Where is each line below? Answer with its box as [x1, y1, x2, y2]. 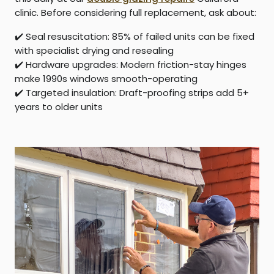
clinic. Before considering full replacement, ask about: [15, 6, 256, 20]
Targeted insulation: [26, 86, 117, 100]
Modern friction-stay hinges [118, 58, 246, 72]
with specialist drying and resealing [15, 44, 174, 57]
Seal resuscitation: [26, 30, 109, 43]
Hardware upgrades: [26, 58, 118, 72]
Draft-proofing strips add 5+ [117, 86, 249, 100]
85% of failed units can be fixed [109, 30, 254, 43]
